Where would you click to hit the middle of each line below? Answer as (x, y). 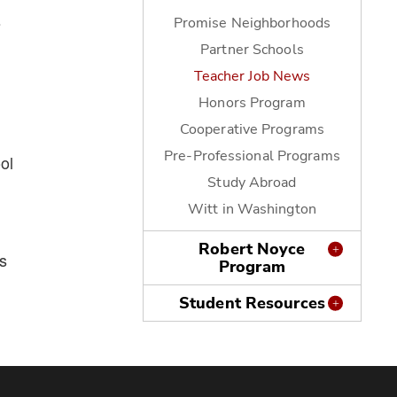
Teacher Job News (252, 76)
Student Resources (252, 303)
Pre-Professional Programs (252, 156)
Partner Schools (252, 50)
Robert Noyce (252, 249)
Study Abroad (252, 183)
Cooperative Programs (252, 129)
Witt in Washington (252, 209)
